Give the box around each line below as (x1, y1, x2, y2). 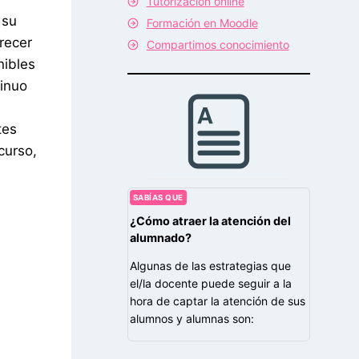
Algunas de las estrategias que (129, 258, 291, 272)
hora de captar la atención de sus (129, 293, 305, 308)
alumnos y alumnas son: (129, 311, 254, 325)
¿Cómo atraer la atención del (129, 213, 291, 228)
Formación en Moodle (146, 15, 258, 30)
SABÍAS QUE (132, 192, 184, 202)
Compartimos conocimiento (146, 37, 289, 51)
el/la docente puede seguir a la (129, 276, 292, 290)
